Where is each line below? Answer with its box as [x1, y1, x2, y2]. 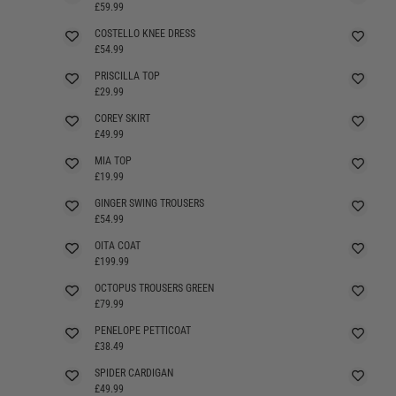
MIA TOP [94, 154, 132, 167]
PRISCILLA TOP [94, 69, 160, 82]
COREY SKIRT [94, 111, 150, 125]
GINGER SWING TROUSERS [94, 196, 204, 209]
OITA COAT [94, 239, 141, 252]
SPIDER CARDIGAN [94, 366, 173, 379]
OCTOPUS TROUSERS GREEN [94, 281, 214, 294]
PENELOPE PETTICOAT [94, 324, 191, 337]
